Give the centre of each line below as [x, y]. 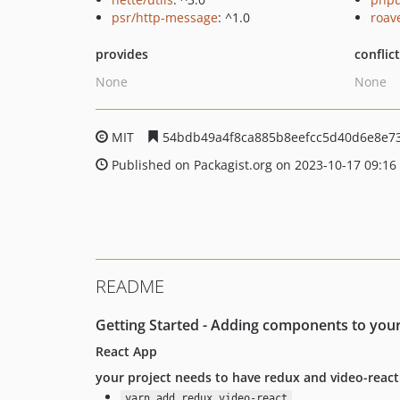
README [130, 286]
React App [126, 351]
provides [122, 54]
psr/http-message [165, 17]
